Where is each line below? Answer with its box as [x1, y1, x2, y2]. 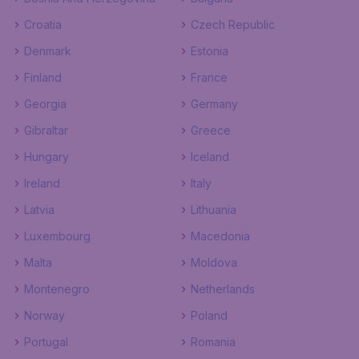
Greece [191, 123, 231, 137]
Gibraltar [24, 123, 68, 137]
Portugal [24, 335, 68, 349]
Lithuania [191, 203, 236, 216]
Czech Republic [191, 18, 275, 31]
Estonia [191, 44, 228, 58]
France [191, 71, 228, 84]
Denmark [24, 44, 71, 58]
